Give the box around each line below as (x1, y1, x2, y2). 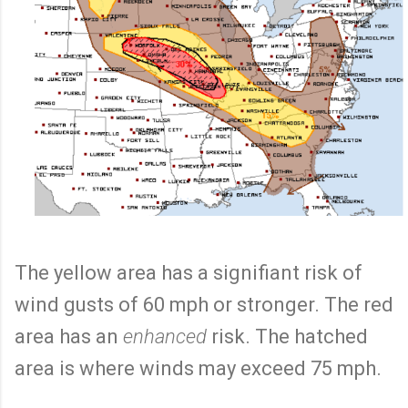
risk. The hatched (207, 324, 368, 348)
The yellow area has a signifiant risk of (15, 260, 362, 284)
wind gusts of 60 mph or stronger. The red (15, 292, 393, 316)
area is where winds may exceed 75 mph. (15, 356, 386, 380)
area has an (15, 324, 123, 348)
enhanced (123, 324, 207, 348)
